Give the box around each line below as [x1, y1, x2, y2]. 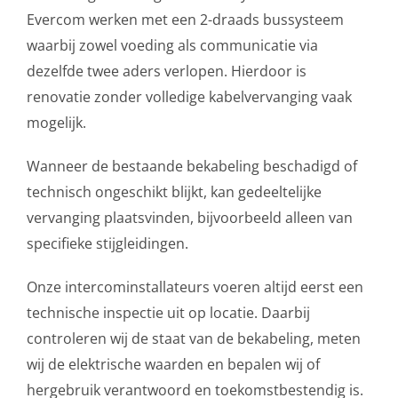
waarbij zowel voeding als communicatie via [27, 35, 318, 55]
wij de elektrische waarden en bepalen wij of [27, 354, 320, 374]
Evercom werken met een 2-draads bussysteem [27, 9, 344, 29]
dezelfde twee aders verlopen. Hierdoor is [27, 60, 306, 81]
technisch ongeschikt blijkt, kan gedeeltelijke [27, 181, 322, 202]
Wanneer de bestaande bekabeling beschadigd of [27, 155, 357, 176]
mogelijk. [27, 112, 86, 132]
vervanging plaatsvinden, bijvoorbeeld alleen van [27, 207, 353, 227]
